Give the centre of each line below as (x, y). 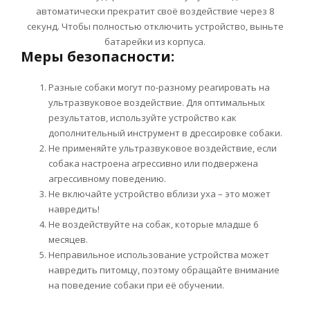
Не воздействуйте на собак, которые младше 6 (153, 225)
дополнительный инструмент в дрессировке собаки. (165, 133)
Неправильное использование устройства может (159, 255)
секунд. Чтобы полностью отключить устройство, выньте (155, 27)
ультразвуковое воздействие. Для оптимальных (157, 103)
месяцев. (68, 240)
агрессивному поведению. (107, 179)
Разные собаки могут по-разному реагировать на (159, 88)
